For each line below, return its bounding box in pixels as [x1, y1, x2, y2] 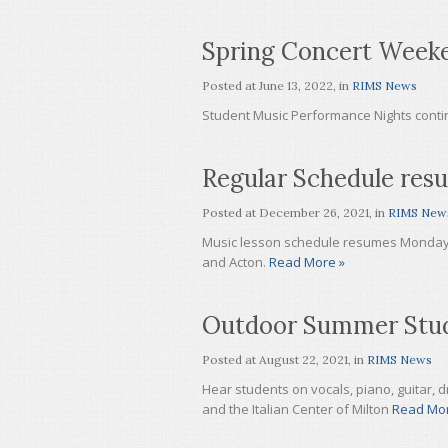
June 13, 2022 [259, 78, 333, 93]
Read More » [269, 253, 345, 271]
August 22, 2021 [259, 352, 348, 367]
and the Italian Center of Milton [202, 400, 392, 418]
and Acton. [202, 253, 269, 271]
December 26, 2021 [259, 205, 369, 220]
